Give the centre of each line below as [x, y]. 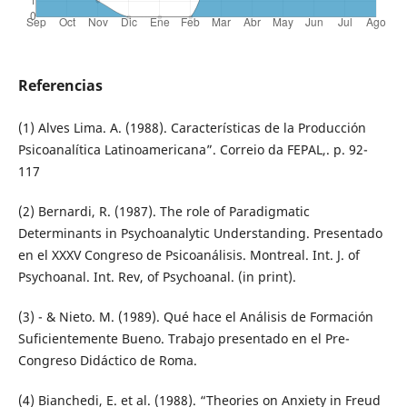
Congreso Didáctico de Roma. [107, 361]
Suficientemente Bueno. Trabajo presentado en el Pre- [184, 339]
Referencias [60, 86]
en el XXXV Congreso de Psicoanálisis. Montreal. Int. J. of [189, 255]
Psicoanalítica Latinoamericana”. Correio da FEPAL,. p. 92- [193, 150]
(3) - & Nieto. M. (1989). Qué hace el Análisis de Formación [195, 317]
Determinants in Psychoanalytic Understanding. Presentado [200, 233]
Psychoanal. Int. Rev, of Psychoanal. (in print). [157, 277]
